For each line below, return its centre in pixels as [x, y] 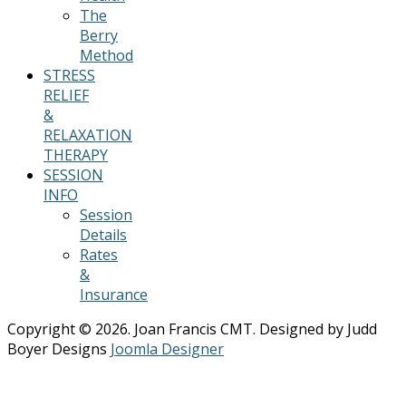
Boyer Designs [59, 348]
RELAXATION [88, 135]
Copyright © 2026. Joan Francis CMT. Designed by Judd [192, 329]
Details [103, 234]
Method [106, 55]
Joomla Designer [167, 348]
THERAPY [76, 155]
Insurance [114, 294]
